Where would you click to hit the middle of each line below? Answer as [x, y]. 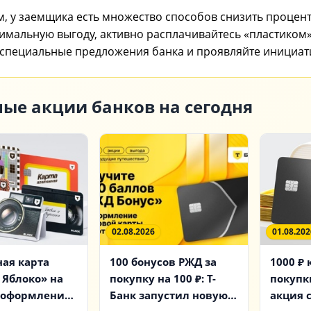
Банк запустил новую [168, 295]
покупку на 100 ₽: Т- [162, 278]
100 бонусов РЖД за [163, 261]
